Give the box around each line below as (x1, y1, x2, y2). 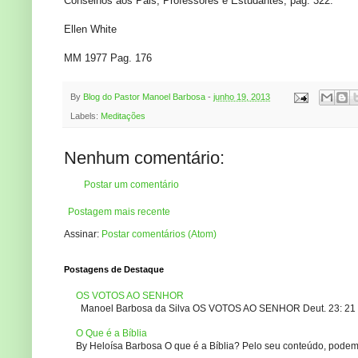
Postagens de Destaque (64, 265, 164, 275)
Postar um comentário (84, 179, 179, 191)
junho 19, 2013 (213, 92, 270, 102)
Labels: (70, 111, 101, 121)
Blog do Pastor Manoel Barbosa (83, 92, 205, 102)
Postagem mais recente (68, 206, 170, 218)
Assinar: (64, 229, 101, 241)
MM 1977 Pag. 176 (64, 52, 152, 65)
